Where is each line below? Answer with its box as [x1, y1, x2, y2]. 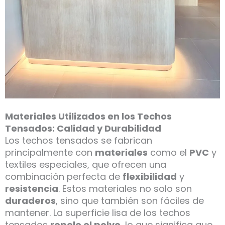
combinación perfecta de [5, 170, 123, 183]
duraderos [5, 194, 56, 207]
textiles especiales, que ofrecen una [5, 158, 166, 171]
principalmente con [5, 146, 95, 159]
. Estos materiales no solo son [58, 182, 192, 195]
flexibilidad [123, 170, 177, 183]
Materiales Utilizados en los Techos [5, 110, 172, 123]
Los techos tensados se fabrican [5, 134, 152, 147]
